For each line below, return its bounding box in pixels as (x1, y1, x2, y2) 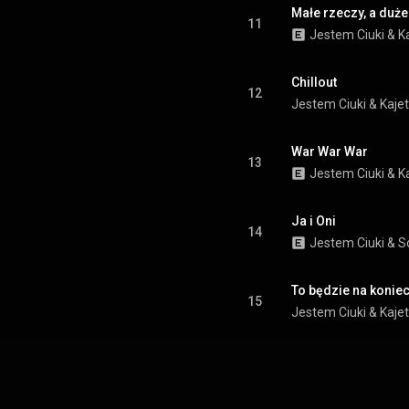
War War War (291, 144, 368, 159)
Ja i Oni (291, 214, 336, 228)
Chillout (291, 75, 337, 89)
